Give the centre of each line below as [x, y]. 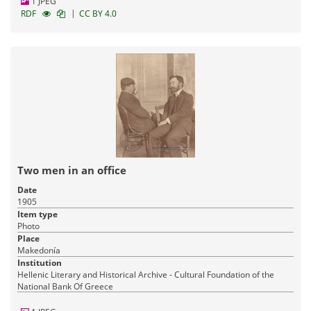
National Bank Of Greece [65, 286]
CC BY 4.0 [98, 13]
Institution [40, 262]
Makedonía [39, 250]
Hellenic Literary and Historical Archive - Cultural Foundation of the [146, 274]
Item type [37, 214]
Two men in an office [72, 170]
